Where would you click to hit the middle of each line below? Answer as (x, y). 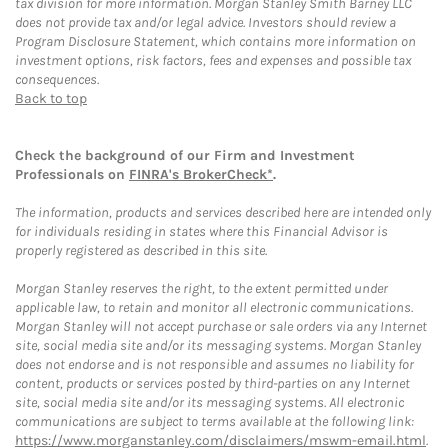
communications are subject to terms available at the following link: (214, 421)
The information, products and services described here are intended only (223, 212)
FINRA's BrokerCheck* (201, 174)
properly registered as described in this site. (141, 250)
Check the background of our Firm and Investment (185, 155)
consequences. (57, 79)
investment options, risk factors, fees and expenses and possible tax (213, 60)
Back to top (51, 98)
